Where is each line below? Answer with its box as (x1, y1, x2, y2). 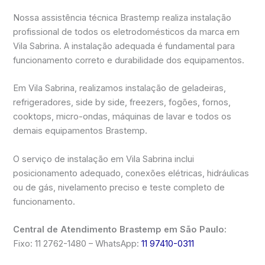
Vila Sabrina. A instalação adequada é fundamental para (13, 40, 235, 51)
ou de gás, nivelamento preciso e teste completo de (13, 182, 225, 193)
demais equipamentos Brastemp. (13, 125, 148, 137)
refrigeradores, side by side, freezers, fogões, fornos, (13, 97, 231, 108)
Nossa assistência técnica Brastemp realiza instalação (13, 12, 232, 23)
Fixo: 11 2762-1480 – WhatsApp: (13, 238, 142, 249)
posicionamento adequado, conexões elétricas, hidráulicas (13, 167, 250, 179)
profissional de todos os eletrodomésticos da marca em (13, 26, 240, 37)
